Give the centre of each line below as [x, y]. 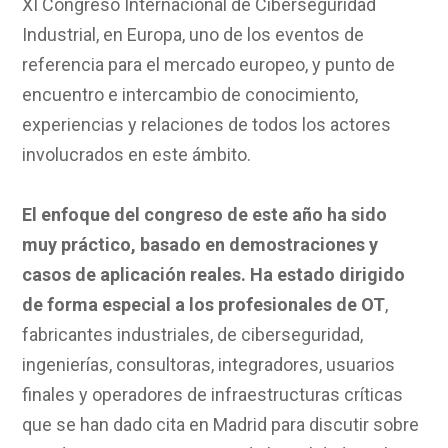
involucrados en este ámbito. [137, 154]
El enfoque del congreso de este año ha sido [205, 214]
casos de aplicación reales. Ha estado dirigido [214, 274]
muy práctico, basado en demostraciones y [200, 244]
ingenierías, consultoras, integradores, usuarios [209, 364]
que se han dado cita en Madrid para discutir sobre [221, 424]
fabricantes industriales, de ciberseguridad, [193, 334]
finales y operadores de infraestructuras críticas [213, 394]
